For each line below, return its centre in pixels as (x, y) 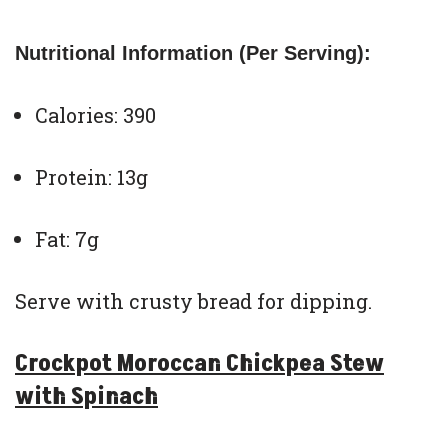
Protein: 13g (91, 177)
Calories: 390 (95, 115)
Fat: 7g (67, 239)
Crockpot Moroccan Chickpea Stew (199, 364)
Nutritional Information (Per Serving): (193, 53)
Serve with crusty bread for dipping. (193, 301)
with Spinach (86, 397)
